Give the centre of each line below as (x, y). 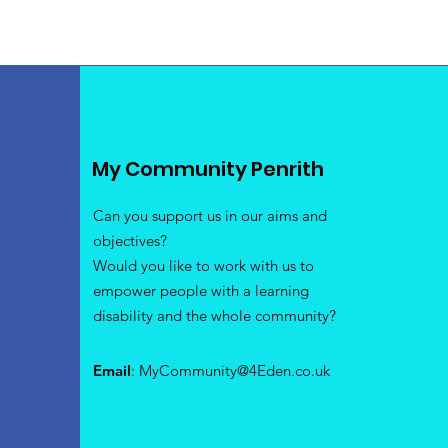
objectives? (130, 240)
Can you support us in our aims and (210, 215)
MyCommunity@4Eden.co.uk (234, 370)
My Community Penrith (208, 168)
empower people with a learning (201, 290)
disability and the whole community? (214, 315)
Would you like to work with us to (203, 265)
